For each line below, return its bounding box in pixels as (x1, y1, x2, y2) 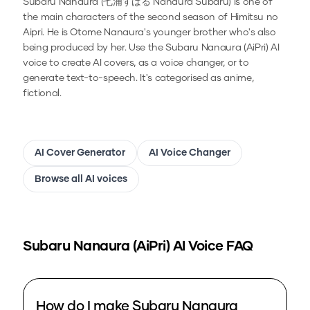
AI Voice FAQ (170, 239, 253, 254)
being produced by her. (23, 43, 129, 53)
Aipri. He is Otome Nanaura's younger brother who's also (23, 28, 276, 38)
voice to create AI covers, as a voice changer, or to (23, 58, 249, 69)
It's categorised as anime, (137, 73, 254, 84)
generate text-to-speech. (23, 73, 138, 84)
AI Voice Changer (149, 148, 230, 158)
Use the (128, 43, 166, 53)
